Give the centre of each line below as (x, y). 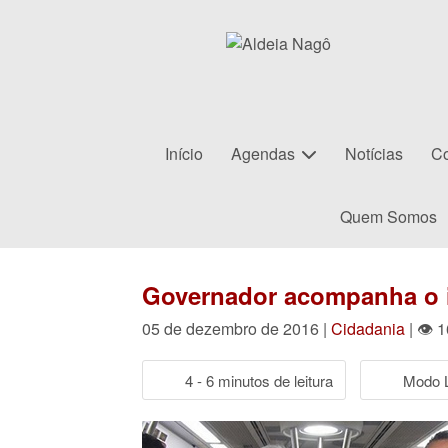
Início (184, 153)
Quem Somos (388, 216)
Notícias (374, 153)
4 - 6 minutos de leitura (259, 380)
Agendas (263, 153)
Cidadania (368, 328)
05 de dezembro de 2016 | (236, 328)
